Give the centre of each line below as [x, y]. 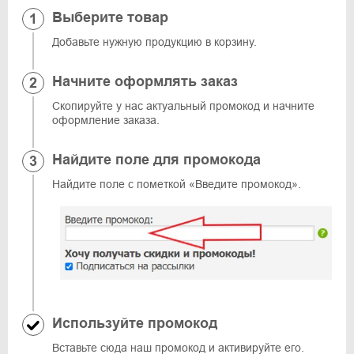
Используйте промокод [135, 324]
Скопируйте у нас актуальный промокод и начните [183, 106]
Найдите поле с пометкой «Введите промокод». [177, 184]
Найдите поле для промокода [156, 160]
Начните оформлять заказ [145, 81]
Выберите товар [110, 17]
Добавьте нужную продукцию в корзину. [154, 42]
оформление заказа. [106, 120]
